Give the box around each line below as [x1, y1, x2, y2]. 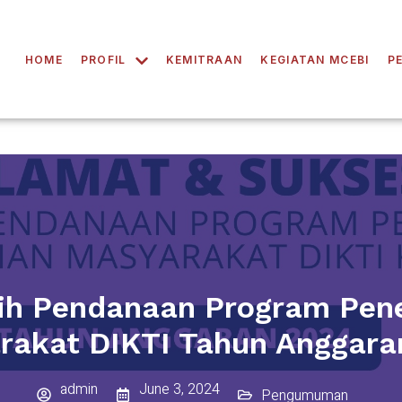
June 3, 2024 [138, 379, 220, 400]
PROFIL [80, 52, 127, 66]
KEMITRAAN [165, 52, 243, 66]
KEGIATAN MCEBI [260, 52, 370, 66]
